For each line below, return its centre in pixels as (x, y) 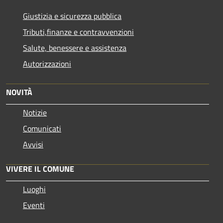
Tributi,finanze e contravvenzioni (78, 32)
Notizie (35, 112)
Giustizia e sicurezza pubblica (72, 16)
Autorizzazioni (47, 63)
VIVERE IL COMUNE (40, 168)
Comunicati (42, 128)
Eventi (34, 205)
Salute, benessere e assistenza (75, 48)
